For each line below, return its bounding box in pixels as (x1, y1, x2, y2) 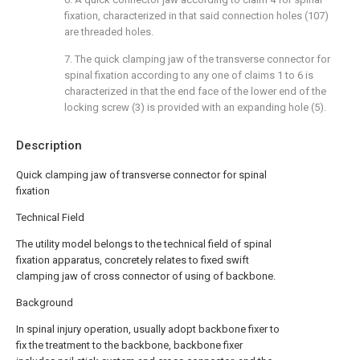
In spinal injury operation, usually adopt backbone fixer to (16, 323, 280, 335)
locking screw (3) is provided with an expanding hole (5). (64, 101, 326, 113)
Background (16, 297, 73, 309)
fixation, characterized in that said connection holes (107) (64, 10, 329, 22)
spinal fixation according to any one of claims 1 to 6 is (64, 69, 313, 81)
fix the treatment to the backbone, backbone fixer (16, 339, 243, 351)
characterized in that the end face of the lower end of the (64, 85, 326, 97)
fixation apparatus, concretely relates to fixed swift (16, 254, 249, 266)
